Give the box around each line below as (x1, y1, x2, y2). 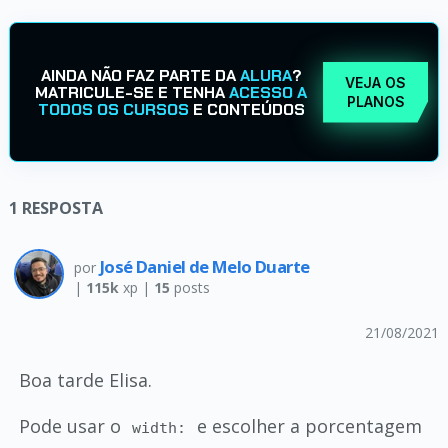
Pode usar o (18, 414, 126, 438)
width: (132, 419, 187, 437)
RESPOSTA (21, 197, 103, 219)
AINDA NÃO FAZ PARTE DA (40, 64, 240, 86)
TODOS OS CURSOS (37, 98, 189, 120)
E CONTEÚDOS (188, 98, 305, 120)
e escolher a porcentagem (192, 414, 423, 438)
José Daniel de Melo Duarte (99, 255, 310, 278)
